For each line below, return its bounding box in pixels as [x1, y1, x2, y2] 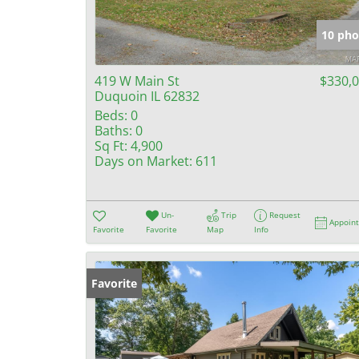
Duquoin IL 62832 [95, 87, 200, 105]
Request [269, 209, 301, 220]
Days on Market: [95, 152, 192, 170]
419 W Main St [95, 72, 179, 90]
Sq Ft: [95, 137, 127, 155]
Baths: [95, 122, 132, 139]
